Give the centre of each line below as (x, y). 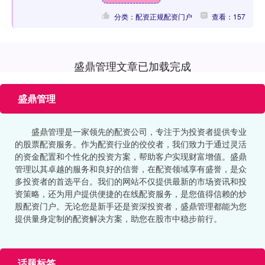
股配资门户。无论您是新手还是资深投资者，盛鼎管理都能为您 (131, 206)
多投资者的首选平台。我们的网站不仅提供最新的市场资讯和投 (131, 181)
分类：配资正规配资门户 (153, 16)
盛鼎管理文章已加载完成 (132, 65)
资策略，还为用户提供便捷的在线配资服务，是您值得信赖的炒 (131, 193)
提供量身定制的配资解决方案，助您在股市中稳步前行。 (118, 218)
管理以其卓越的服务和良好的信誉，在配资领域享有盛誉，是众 (131, 168)
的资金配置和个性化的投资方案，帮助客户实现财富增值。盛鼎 (131, 156)
